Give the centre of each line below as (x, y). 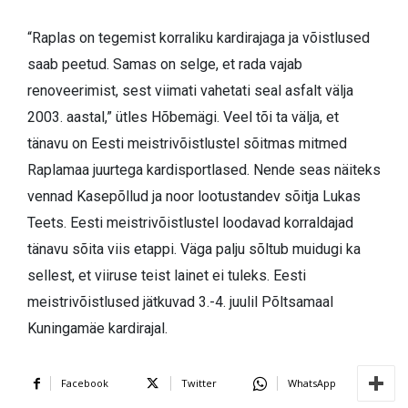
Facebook (85, 383)
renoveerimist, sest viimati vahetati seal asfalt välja (190, 91)
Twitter (199, 383)
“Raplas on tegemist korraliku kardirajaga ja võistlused (199, 38)
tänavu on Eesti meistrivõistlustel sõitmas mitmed (187, 144)
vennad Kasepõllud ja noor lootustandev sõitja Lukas (194, 197)
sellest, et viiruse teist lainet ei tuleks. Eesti (167, 276)
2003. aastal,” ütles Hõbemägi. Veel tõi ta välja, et (183, 117)
